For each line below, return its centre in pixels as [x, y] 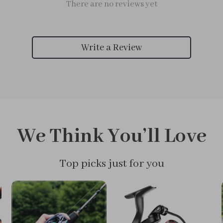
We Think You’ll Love [111, 136]
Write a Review [111, 48]
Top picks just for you [111, 164]
